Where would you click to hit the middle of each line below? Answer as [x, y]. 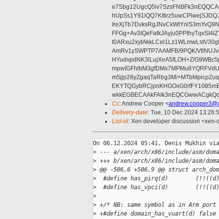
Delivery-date [130, 113]
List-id [120, 121]
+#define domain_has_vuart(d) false [156, 214]
